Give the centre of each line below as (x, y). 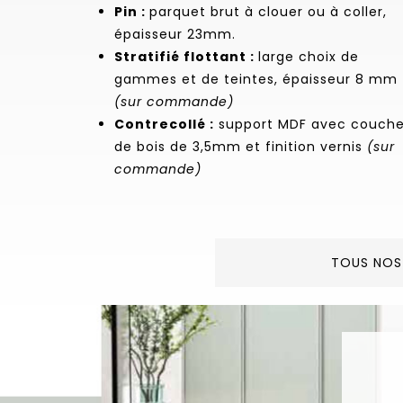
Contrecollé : (164, 124)
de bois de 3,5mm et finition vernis (238, 146)
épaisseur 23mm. (175, 34)
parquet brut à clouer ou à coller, (268, 11)
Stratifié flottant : (186, 56)
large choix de (308, 56)
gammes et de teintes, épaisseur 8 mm (255, 79)
